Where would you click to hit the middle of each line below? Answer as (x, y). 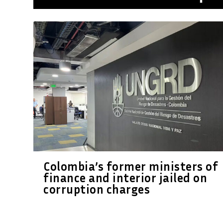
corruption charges (97, 189)
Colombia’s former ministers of (131, 166)
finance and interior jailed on (125, 177)
